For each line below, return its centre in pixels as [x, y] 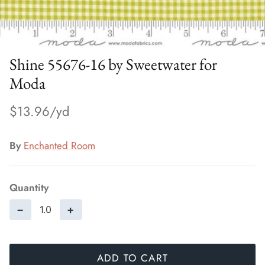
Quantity [29, 187]
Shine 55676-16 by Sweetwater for [113, 64]
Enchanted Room [59, 145]
